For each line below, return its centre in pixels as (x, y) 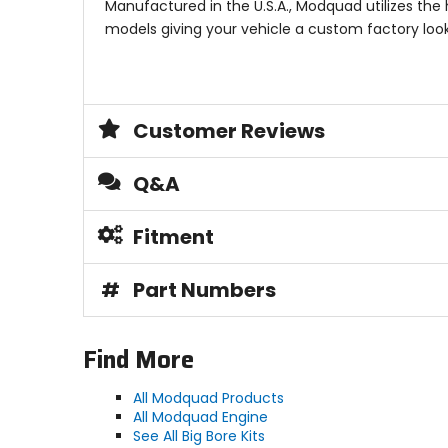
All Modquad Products (208, 398)
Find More (138, 360)
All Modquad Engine (200, 417)
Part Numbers (204, 290)
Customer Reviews (228, 131)
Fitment (173, 237)
